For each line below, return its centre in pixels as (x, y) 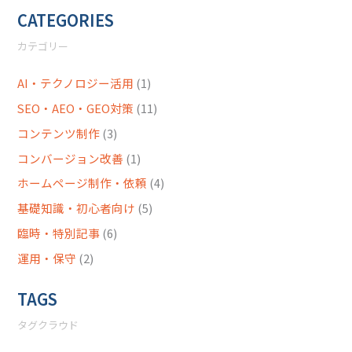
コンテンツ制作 (59, 133)
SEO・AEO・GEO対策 (76, 108)
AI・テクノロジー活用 (76, 82)
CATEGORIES (66, 20)
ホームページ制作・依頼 (82, 183)
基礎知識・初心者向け (77, 208)
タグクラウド (48, 325)
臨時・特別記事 (59, 233)
